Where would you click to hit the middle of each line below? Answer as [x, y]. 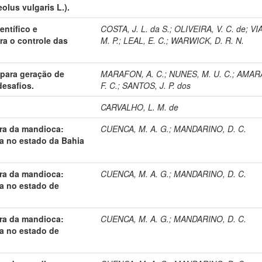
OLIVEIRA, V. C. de [210, 28]
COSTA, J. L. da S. [135, 28]
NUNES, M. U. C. [201, 73]
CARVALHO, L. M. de [140, 107]
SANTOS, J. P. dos [157, 85]
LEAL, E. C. [145, 40]
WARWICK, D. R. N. [208, 40]
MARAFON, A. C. [133, 73]
